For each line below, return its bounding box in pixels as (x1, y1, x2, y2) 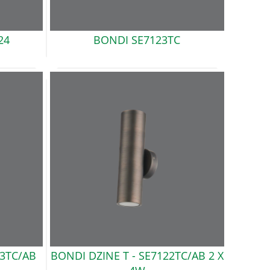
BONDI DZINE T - (50, 248, 136, 263)
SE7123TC (131, 33, 181, 48)
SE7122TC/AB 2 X (138, 248, 224, 263)
